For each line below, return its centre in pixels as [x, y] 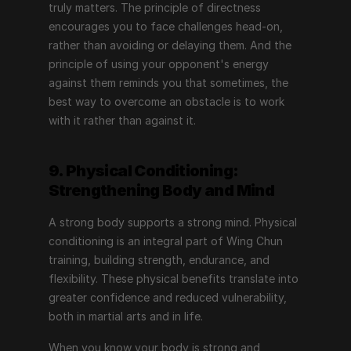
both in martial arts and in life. [125, 316]
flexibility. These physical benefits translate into [173, 279]
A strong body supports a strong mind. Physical [172, 222]
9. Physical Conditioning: [143, 171]
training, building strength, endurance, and [159, 260]
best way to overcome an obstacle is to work [166, 101]
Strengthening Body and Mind [161, 190]
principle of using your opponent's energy [158, 64]
